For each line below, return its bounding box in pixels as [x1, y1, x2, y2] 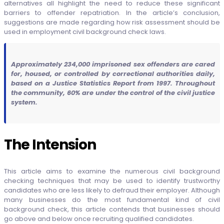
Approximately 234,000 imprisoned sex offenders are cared [11, 59, 215, 69]
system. [11, 97, 37, 107]
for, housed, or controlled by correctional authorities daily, [11, 69, 215, 78]
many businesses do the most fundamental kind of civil [4, 195, 220, 204]
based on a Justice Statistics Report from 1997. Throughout [11, 78, 215, 88]
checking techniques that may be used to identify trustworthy [4, 176, 220, 185]
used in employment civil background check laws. [4, 27, 166, 36]
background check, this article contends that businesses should [4, 204, 220, 214]
